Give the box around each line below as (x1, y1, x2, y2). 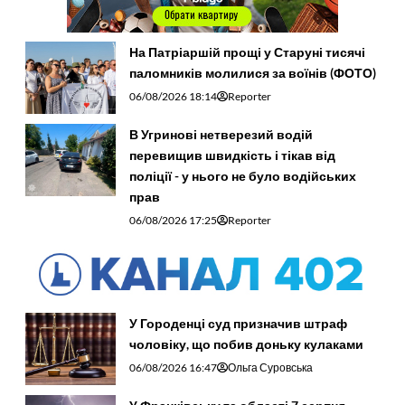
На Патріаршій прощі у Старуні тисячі (128, 43, 365, 60)
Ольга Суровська (227, 360, 313, 374)
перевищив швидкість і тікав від (128, 146, 335, 163)
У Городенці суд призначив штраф (128, 315, 347, 331)
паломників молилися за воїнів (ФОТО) (128, 64, 376, 80)
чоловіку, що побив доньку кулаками (128, 335, 363, 352)
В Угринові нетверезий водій (128, 126, 313, 142)
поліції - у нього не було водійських (128, 167, 356, 184)
